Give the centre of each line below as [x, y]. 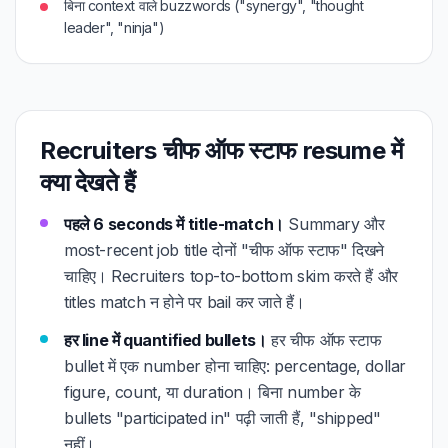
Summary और [334, 224]
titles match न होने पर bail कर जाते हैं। [184, 302]
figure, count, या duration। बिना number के [212, 392]
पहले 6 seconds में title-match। [174, 224]
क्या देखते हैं [88, 182]
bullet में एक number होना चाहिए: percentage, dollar [235, 366]
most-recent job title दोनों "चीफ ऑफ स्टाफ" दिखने [224, 250]
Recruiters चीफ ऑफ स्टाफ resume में [221, 150]
